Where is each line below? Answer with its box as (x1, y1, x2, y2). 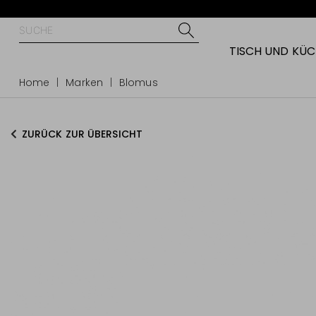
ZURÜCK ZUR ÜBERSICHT (22, 127, 142, 141)
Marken (66, 75, 103, 90)
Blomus (119, 75, 158, 90)
